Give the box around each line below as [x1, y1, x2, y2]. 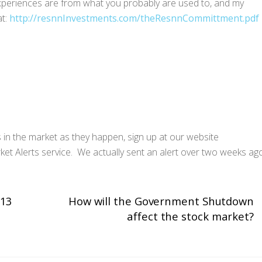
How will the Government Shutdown [68, 193, 254, 208]
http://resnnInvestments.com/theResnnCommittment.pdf [9, 11, 259, 25]
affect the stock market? [127, 208, 254, 223]
